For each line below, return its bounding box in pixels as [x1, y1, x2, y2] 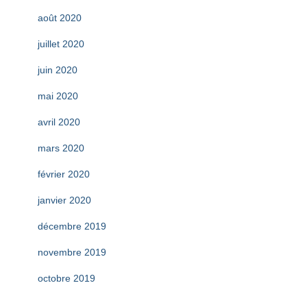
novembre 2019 [38, 247, 106, 258]
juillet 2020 [38, 38, 84, 50]
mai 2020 [38, 90, 78, 102]
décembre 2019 [38, 221, 106, 232]
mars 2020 [38, 143, 84, 154]
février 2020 [38, 169, 90, 180]
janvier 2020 [38, 195, 91, 206]
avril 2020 [38, 116, 80, 128]
